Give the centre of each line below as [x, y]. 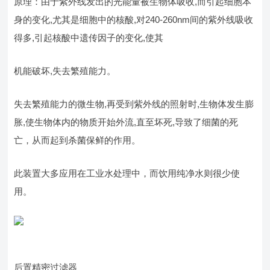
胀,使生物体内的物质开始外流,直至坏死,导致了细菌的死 [126, 122]
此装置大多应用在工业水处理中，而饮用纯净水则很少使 [127, 173]
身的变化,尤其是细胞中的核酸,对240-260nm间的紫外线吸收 [134, 20]
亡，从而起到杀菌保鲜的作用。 [77, 140]
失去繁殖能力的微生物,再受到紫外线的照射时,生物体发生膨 [134, 104]
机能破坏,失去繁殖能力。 [65, 71]
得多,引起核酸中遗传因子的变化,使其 [89, 38]
